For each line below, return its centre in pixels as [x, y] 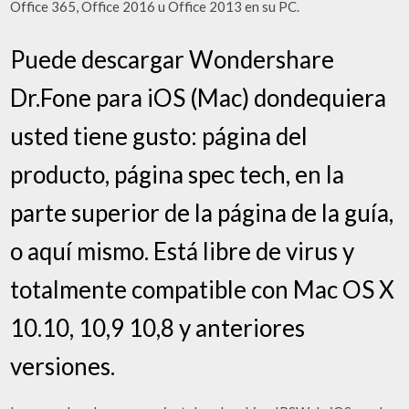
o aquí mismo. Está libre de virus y [183, 251]
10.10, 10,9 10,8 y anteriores [158, 327]
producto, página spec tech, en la [178, 174]
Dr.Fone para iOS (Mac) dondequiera [199, 97]
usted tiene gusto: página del [159, 136]
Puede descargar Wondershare [173, 59]
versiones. [63, 366]
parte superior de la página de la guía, [202, 212]
